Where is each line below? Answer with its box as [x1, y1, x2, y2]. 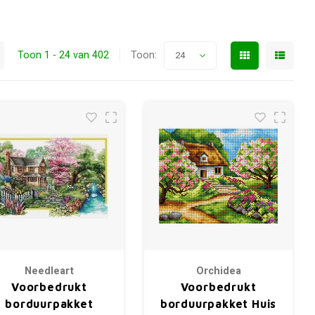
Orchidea [195, 264, 241, 278]
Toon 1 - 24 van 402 [17, 48, 109, 63]
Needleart [25, 264, 74, 278]
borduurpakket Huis [160, 297, 277, 310]
